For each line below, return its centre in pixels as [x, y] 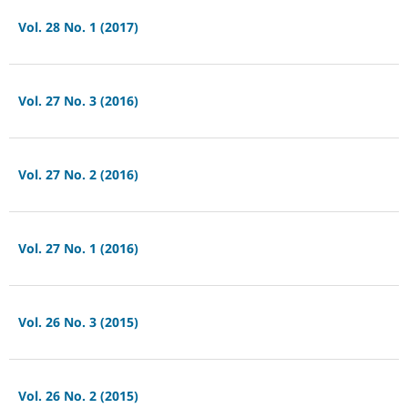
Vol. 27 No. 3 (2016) [78, 101]
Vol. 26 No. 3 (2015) [78, 322]
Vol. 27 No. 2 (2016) [78, 175]
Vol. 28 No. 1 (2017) [78, 27]
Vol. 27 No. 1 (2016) [78, 249]
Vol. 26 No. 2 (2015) [78, 396]
